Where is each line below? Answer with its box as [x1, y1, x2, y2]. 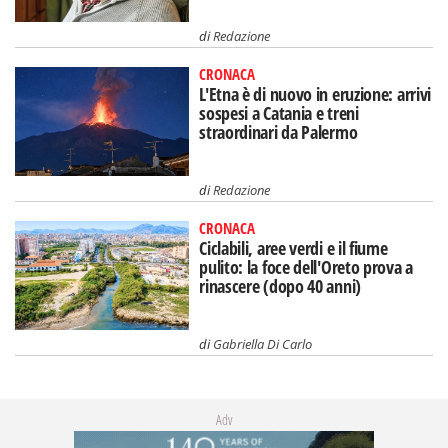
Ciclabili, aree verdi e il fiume [199, 235, 388, 260]
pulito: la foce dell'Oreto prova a [199, 254, 413, 279]
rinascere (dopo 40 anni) [199, 273, 361, 298]
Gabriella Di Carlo [213, 334, 313, 353]
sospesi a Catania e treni [199, 101, 359, 126]
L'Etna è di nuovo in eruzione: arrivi [199, 82, 432, 107]
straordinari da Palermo [199, 120, 358, 145]
